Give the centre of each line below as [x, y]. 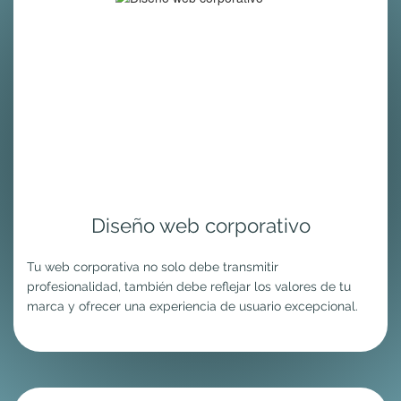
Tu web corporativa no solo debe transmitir [153, 267]
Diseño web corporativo [200, 226]
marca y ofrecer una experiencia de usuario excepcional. [192, 307]
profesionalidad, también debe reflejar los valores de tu [189, 287]
